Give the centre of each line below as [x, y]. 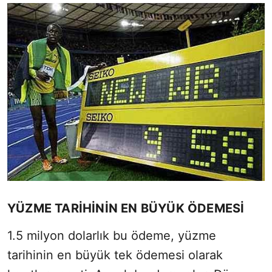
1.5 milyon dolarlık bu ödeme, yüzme [112, 235]
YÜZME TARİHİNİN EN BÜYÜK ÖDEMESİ [126, 208]
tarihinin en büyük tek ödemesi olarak [115, 255]
